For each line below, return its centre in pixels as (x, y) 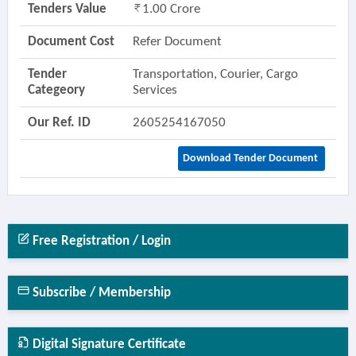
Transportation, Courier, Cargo (215, 74)
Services (156, 90)
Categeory (56, 90)
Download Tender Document (251, 159)
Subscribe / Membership (100, 293)
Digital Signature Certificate (107, 344)
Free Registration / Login (100, 241)
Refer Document (177, 42)
